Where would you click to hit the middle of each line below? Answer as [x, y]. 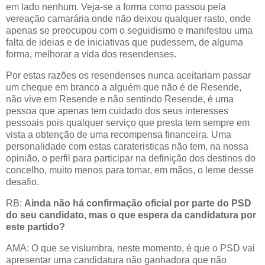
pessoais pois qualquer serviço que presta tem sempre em [128, 122]
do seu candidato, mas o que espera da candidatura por [131, 215]
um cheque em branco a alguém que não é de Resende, [124, 87]
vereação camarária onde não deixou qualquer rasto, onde [128, 18]
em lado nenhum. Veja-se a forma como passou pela [116, 7]
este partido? [35, 227]
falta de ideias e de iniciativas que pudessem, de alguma [125, 42]
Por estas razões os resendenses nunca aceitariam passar [128, 75]
